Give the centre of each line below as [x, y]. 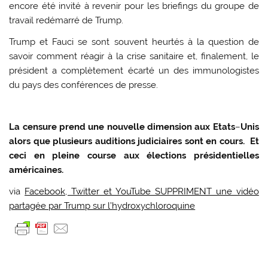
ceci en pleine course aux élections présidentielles [134, 156]
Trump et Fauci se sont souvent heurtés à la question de [134, 42]
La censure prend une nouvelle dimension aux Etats [122, 127]
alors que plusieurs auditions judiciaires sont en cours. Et [134, 141]
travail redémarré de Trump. [66, 21]
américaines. [36, 170]
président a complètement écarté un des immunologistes [134, 70]
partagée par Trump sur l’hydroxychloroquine [102, 205]
